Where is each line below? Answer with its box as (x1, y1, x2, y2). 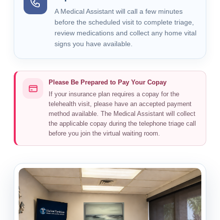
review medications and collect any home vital (55, 29, 196, 37)
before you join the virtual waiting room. (49, 130, 160, 137)
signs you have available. (55, 40, 133, 48)
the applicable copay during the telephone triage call (49, 120, 196, 127)
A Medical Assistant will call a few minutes (55, 7, 183, 15)
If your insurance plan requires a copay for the (49, 91, 179, 98)
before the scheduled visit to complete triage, (55, 18, 194, 26)
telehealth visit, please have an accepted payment (49, 101, 192, 108)
